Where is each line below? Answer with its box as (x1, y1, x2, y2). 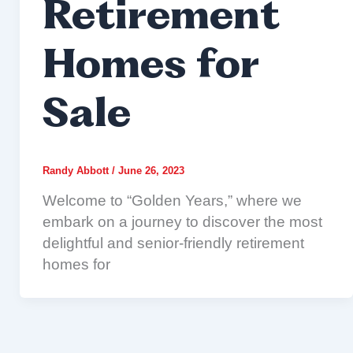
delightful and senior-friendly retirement (42, 235, 304, 252)
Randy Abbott (42, 164, 112, 176)
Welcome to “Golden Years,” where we (42, 192, 302, 210)
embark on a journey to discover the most (42, 214, 322, 231)
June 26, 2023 (117, 164, 184, 176)
